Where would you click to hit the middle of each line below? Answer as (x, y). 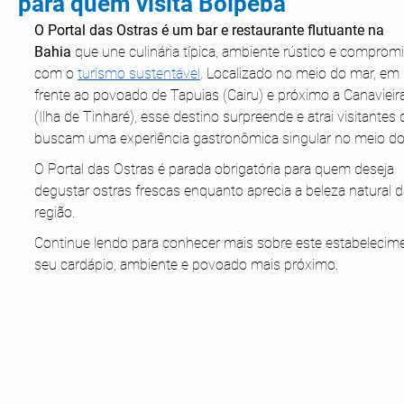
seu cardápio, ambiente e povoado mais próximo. (186, 265)
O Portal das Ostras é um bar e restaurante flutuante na (211, 30)
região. (56, 212)
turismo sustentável (139, 73)
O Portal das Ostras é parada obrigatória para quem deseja (216, 169)
